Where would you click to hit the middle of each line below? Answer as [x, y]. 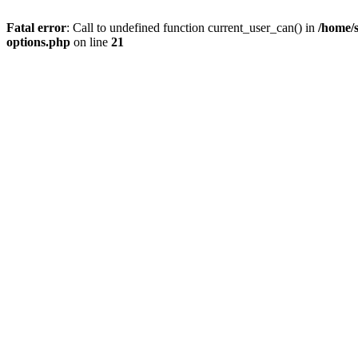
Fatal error [36, 28]
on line [91, 42]
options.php [38, 42]
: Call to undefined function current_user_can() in [192, 28]
